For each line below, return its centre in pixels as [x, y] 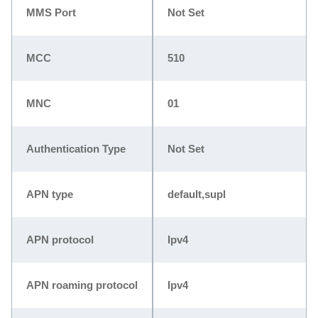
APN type [50, 194]
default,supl [197, 194]
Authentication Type [76, 148]
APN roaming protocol [82, 285]
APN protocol [60, 239]
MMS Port [51, 12]
